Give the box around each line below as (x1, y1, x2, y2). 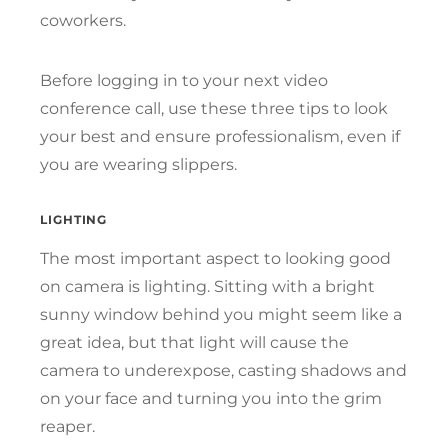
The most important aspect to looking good (40, 248, 391, 268)
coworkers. (40, 10, 130, 30)
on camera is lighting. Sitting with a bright (40, 276, 375, 296)
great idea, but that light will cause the (40, 332, 349, 352)
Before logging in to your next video (40, 70, 328, 90)
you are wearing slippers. (40, 154, 241, 174)
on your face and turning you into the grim (40, 388, 382, 408)
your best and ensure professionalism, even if (40, 126, 400, 146)
